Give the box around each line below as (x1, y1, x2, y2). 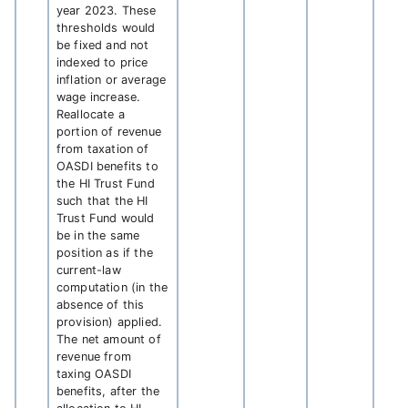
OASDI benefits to (56, 159, 158, 173)
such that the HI (56, 194, 148, 208)
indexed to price (56, 56, 148, 69)
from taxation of (56, 142, 149, 156)
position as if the (56, 246, 153, 260)
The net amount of (56, 332, 161, 346)
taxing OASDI (56, 367, 131, 381)
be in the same (56, 229, 140, 242)
